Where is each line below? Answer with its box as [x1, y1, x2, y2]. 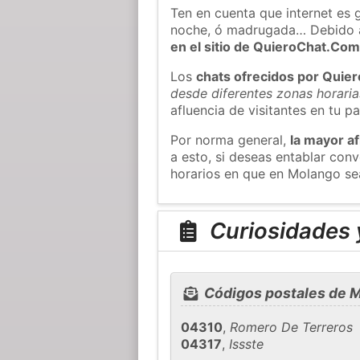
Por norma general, [170, 131, 291, 148]
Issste [229, 336, 264, 353]
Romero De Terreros [230, 319, 354, 336]
